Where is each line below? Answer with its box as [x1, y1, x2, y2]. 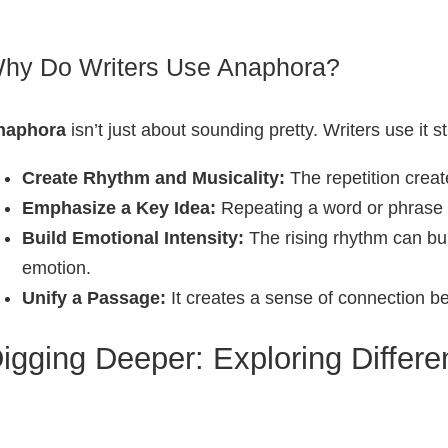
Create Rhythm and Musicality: [22, 167, 285, 188]
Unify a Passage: [22, 287, 166, 308]
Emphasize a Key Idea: [22, 197, 216, 218]
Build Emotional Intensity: [22, 227, 244, 248]
